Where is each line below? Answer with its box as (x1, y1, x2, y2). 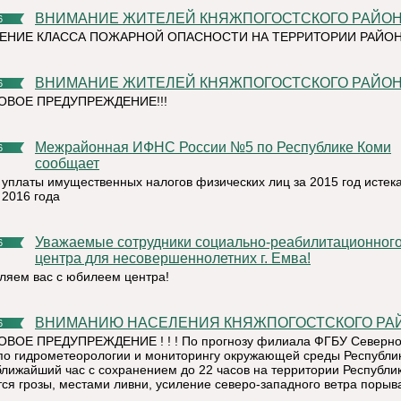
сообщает (35, 156, 99, 171)
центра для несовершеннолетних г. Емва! (35, 251, 311, 266)
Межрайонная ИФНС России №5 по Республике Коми (35, 140, 47, 155)
